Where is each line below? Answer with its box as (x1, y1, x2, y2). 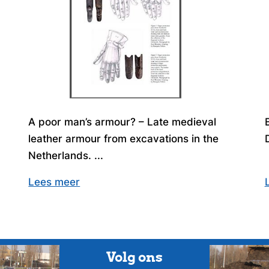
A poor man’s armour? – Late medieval (28, 115, 217, 128)
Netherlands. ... (28, 149, 104, 162)
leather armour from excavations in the (28, 132, 219, 145)
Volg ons (106, 249, 163, 265)
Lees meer (28, 175, 80, 188)
